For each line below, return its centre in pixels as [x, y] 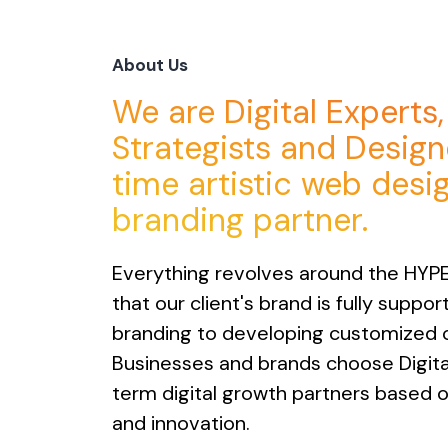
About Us [150, 65]
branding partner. [240, 220]
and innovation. [181, 423]
